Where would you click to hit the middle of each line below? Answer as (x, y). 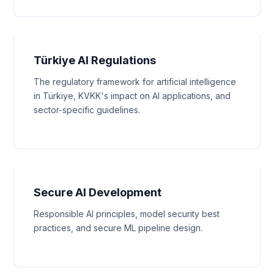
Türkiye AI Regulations (95, 60)
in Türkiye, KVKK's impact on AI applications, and (132, 96)
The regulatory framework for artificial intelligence (135, 82)
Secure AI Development (98, 192)
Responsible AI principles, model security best (127, 214)
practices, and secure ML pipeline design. (118, 228)
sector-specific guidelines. (87, 110)
